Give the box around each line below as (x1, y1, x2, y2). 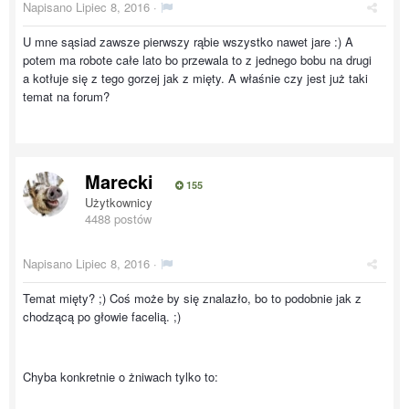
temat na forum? (23, 88, 110, 105)
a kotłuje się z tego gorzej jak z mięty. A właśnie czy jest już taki (23, 69, 368, 87)
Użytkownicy (85, 194, 152, 211)
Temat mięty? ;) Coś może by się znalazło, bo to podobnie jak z (23, 289, 362, 307)
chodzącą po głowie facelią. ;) (23, 308, 181, 325)
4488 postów (85, 210, 152, 227)
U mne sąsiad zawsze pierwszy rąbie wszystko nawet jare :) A (23, 33, 353, 50)
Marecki (85, 168, 153, 194)
